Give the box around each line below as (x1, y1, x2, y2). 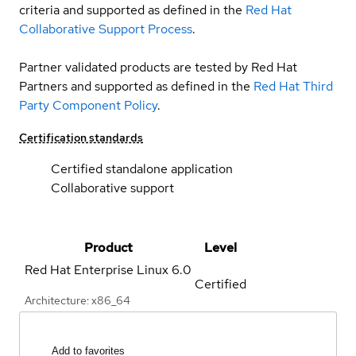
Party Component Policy (19, 96, 157, 114)
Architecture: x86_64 (25, 292, 130, 308)
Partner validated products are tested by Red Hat (19, 58, 297, 75)
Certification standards (19, 130, 143, 145)
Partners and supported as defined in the (19, 77, 250, 95)
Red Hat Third (253, 77, 333, 95)
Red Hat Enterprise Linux (25, 261, 168, 278)
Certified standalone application (51, 160, 233, 177)
